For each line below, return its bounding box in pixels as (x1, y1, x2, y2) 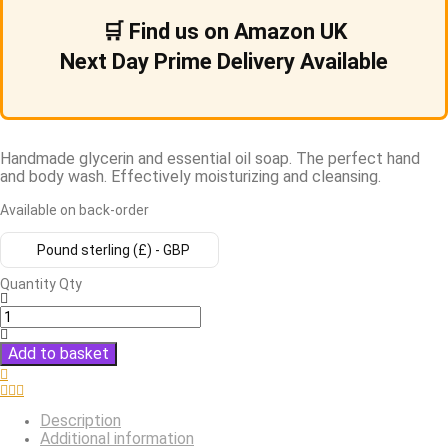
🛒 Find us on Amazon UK (101, 18, 347, 44)
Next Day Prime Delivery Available (60, 48, 388, 74)
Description (40, 410, 121, 430)
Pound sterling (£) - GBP (37, 241, 190, 258)
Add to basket (8, 343, 109, 363)
